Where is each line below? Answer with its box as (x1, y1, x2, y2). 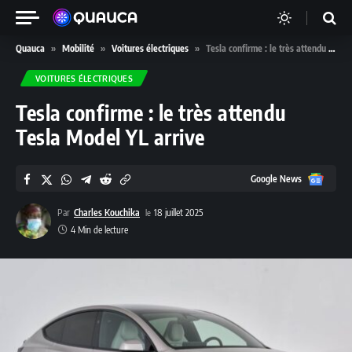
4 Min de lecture (71, 224, 128, 236)
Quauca (16, 42, 45, 54)
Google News (251, 172, 302, 185)
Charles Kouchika (74, 207, 140, 218)
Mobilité (62, 42, 94, 54)
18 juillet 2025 (154, 207, 203, 218)
